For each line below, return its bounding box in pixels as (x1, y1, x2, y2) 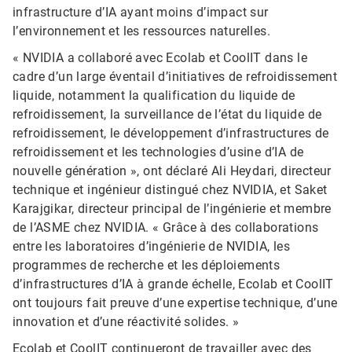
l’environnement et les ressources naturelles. (13, 24, 270, 39)
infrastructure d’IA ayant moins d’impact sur (13, 5, 269, 20)
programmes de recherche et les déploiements (13, 258, 280, 273)
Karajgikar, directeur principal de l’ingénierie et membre (13, 201, 332, 217)
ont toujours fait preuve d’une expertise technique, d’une (13, 295, 338, 311)
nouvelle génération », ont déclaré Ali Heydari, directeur (13, 163, 332, 179)
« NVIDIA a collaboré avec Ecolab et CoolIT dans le (13, 50, 307, 66)
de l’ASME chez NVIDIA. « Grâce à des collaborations (13, 220, 319, 236)
